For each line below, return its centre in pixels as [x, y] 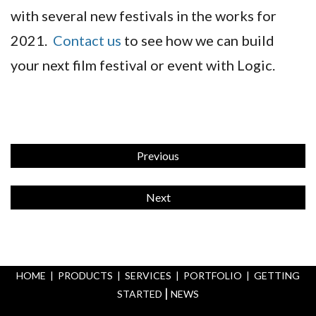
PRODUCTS [85, 275]
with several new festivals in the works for [144, 15]
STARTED [140, 293]
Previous [158, 155]
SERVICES [148, 275]
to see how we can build [198, 40]
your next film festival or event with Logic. [143, 65]
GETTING [277, 275]
